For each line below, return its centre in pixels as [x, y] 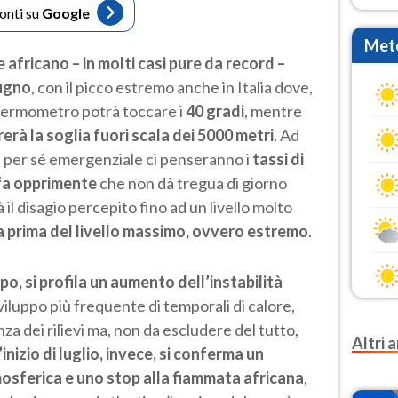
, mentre [273, 111]
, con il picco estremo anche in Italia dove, [172, 87]
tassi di [277, 159]
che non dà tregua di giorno [192, 183]
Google [66, 12]
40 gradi [215, 111]
